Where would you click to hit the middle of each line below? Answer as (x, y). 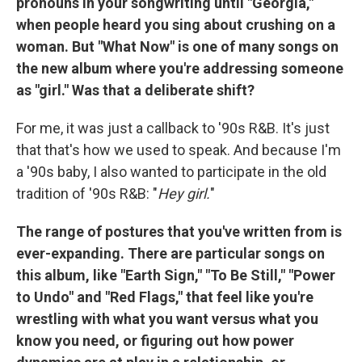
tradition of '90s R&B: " (87, 194)
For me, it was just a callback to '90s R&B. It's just (173, 128)
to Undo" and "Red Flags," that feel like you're (165, 297)
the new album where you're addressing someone (180, 69)
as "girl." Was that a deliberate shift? (135, 90)
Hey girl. (184, 194)
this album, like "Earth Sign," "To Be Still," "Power (176, 276)
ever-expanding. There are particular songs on (170, 254)
